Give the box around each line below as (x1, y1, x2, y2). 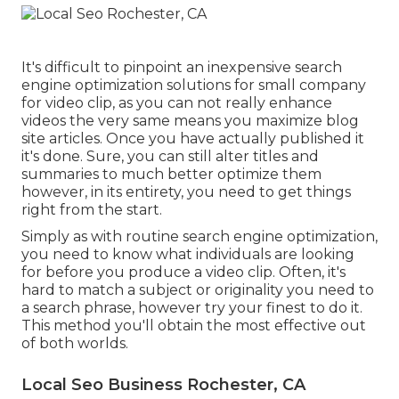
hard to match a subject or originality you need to (21, 281, 374, 298)
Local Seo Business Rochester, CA (21, 374, 305, 395)
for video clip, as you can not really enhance (21, 94, 332, 111)
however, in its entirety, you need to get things (21, 183, 351, 200)
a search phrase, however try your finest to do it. (21, 298, 362, 316)
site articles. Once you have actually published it (21, 129, 364, 147)
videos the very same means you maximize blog (21, 111, 359, 129)
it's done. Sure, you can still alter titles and (21, 147, 319, 165)
